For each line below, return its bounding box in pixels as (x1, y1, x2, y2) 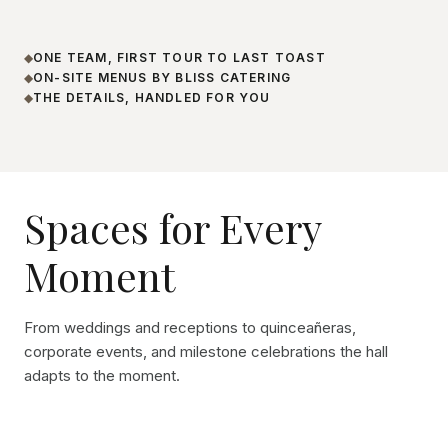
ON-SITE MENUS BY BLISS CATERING (33, 70, 292, 85)
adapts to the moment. (24, 366, 180, 385)
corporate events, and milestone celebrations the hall (24, 342, 388, 361)
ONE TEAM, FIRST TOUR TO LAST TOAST (33, 50, 326, 65)
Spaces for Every (24, 201, 321, 254)
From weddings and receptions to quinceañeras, (24, 318, 356, 337)
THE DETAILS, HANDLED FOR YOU (33, 90, 271, 105)
